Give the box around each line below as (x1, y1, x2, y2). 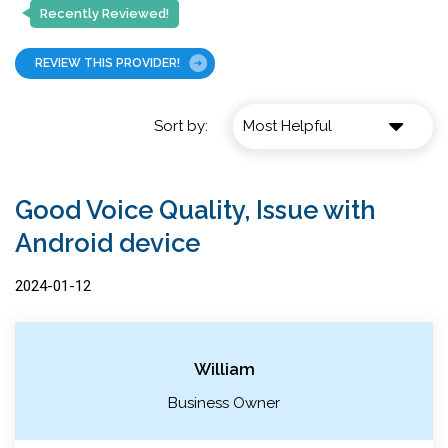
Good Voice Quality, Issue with (15, 194, 376, 225)
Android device (15, 227, 200, 258)
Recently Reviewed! (40, 5, 169, 21)
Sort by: (154, 117, 208, 136)
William (193, 358, 255, 379)
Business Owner (168, 393, 280, 412)
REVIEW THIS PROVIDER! (35, 56, 180, 71)
